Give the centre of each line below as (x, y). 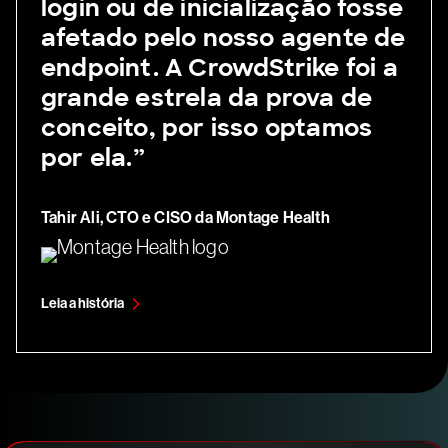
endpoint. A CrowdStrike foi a (219, 68)
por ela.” (93, 158)
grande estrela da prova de (207, 98)
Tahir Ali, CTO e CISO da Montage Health (185, 218)
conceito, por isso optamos (207, 128)
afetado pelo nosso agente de (223, 38)
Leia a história (82, 304)
